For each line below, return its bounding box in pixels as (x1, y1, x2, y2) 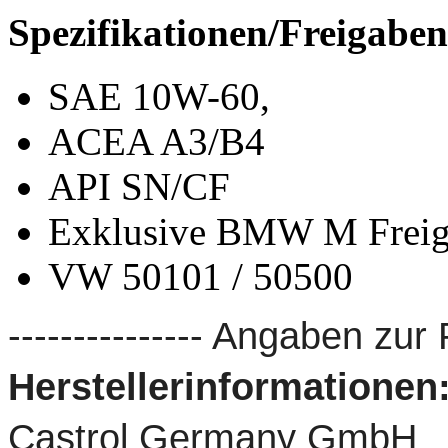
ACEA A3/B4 (48, 119, 265, 163)
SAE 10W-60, (48, 74, 270, 118)
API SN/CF (48, 164, 230, 208)
